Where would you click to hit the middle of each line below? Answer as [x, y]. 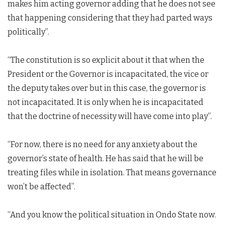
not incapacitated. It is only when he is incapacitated [105, 102]
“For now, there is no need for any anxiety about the [102, 144]
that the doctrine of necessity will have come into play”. [110, 116]
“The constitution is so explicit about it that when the [106, 60]
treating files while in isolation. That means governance [112, 172]
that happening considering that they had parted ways [110, 18]
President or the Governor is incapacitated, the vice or [108, 74]
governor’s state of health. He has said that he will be [105, 158]
